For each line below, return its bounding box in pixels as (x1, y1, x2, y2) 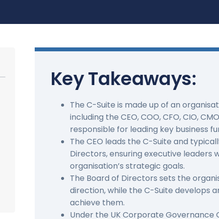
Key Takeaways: (50, 66, 197, 91)
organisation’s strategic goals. (69, 160, 185, 172)
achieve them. (69, 197, 125, 208)
